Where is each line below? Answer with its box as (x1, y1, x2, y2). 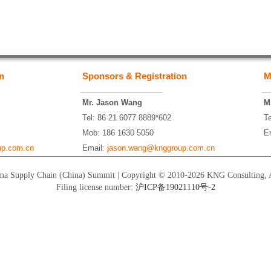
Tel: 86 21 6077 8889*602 (82, 113, 171, 122)
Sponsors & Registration (82, 71, 187, 81)
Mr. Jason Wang (82, 98, 142, 107)
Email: (82, 143, 107, 152)
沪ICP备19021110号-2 (135, 183, 215, 192)
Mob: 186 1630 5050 (82, 128, 154, 137)
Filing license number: (56, 183, 135, 192)
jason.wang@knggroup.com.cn (107, 143, 215, 152)
